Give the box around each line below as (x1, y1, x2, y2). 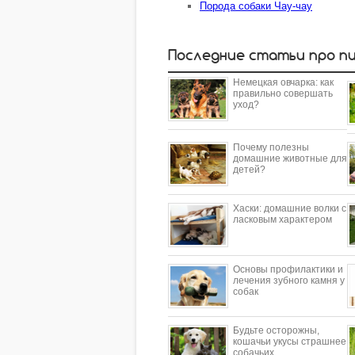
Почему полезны (233, 141, 309, 153)
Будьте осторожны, (233, 324, 319, 336)
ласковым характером (233, 213, 332, 225)
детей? (233, 163, 265, 175)
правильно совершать (233, 87, 333, 99)
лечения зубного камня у (233, 274, 345, 286)
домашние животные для (233, 152, 347, 164)
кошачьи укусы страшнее (233, 335, 346, 347)
